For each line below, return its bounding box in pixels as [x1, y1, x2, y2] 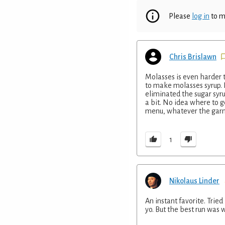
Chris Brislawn [169, 52, 216, 61]
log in [192, 12, 209, 20]
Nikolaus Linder [169, 176, 219, 185]
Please [169, 12, 192, 20]
